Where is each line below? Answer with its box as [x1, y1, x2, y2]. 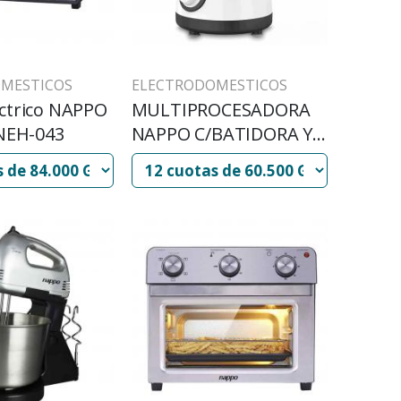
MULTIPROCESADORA [131, 98, 311, 123]
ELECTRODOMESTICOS [131, 75, 287, 96]
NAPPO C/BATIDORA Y [131, 122, 312, 147]
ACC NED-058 [131, 146, 239, 171]
